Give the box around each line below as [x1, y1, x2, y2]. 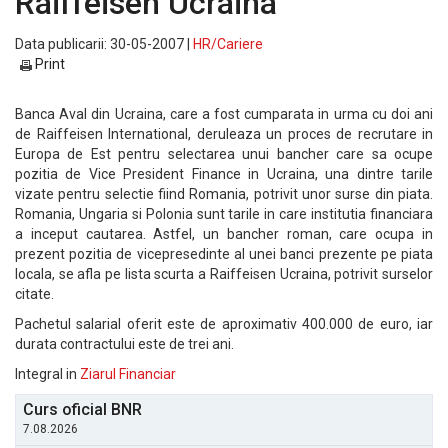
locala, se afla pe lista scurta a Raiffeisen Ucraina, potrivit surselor [15, 266, 433, 282]
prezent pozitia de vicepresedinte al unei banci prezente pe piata [15, 246, 433, 262]
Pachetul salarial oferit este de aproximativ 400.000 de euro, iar [15, 316, 433, 332]
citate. [15, 286, 54, 302]
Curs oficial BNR [23, 400, 142, 419]
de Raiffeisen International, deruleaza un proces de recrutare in [15, 126, 433, 142]
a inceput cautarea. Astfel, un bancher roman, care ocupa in [15, 226, 433, 242]
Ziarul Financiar [80, 366, 176, 382]
